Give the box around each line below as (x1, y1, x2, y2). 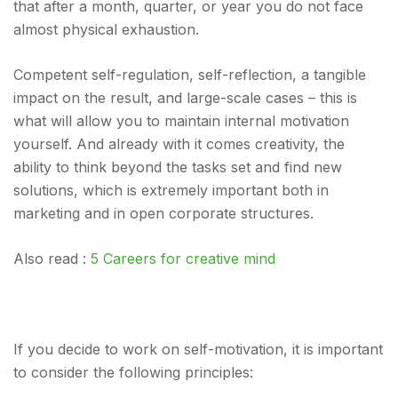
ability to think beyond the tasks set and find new (13, 158, 342, 176)
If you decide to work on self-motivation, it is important (13, 340, 383, 358)
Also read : (13, 250, 91, 267)
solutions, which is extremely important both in (13, 181, 329, 199)
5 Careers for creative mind (91, 250, 275, 267)
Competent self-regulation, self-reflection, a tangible (13, 66, 366, 84)
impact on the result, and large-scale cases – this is (13, 89, 357, 107)
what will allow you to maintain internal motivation (13, 112, 349, 130)
